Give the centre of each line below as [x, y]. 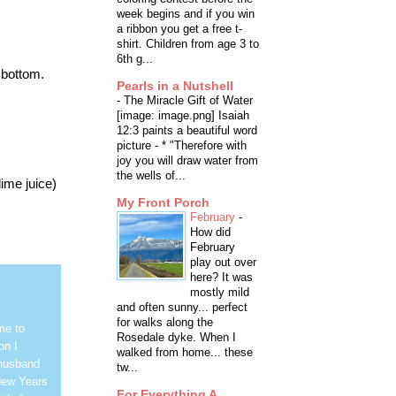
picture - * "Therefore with [182, 146]
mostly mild [220, 293]
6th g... [135, 59]
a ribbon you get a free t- [179, 29]
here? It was [221, 278]
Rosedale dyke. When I [176, 338]
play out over [223, 263]
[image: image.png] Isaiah [183, 116]
